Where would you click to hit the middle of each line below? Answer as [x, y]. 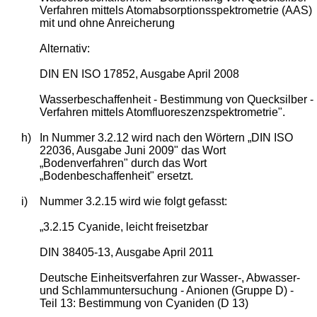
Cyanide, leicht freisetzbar [143, 226]
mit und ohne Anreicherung [107, 23]
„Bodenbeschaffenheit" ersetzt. [116, 175]
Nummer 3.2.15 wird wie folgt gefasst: [133, 201]
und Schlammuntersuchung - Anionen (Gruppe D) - [166, 290]
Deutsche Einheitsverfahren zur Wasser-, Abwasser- [169, 277]
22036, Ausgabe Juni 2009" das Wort [132, 150]
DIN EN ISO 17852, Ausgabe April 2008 [139, 74]
